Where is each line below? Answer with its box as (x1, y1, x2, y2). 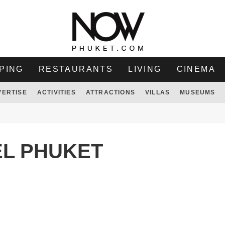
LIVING (128, 65, 162, 73)
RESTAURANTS (38, 65, 114, 73)
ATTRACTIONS (85, 89, 135, 96)
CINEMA (176, 65, 216, 73)
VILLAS (145, 89, 170, 96)
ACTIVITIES (37, 89, 76, 96)
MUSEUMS (180, 89, 215, 96)
